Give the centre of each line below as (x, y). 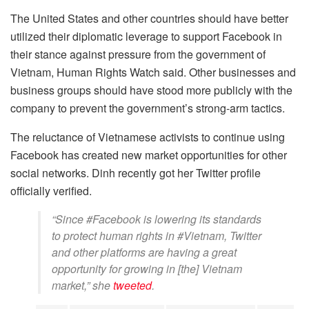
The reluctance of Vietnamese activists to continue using (148, 137)
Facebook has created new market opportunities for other (149, 155)
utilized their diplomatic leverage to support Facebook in (146, 37)
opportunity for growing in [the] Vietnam (147, 269)
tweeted (132, 286)
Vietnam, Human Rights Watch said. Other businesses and (153, 72)
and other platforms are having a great (144, 252)
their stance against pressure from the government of (138, 54)
